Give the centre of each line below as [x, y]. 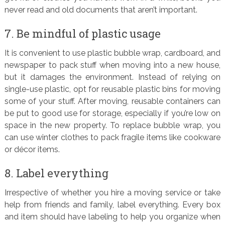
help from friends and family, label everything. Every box [113, 205]
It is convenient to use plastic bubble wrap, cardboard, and [113, 53]
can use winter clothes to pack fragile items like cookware [113, 137]
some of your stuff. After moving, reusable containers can [113, 101]
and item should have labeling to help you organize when [113, 217]
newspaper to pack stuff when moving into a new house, [113, 65]
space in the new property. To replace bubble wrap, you [113, 125]
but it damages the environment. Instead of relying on [113, 77]
